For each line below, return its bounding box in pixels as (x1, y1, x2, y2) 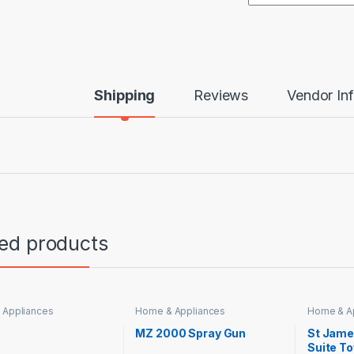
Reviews (194, 87, 249, 104)
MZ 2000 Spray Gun (135, 326, 247, 340)
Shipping (94, 87, 156, 104)
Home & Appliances (135, 305, 226, 317)
